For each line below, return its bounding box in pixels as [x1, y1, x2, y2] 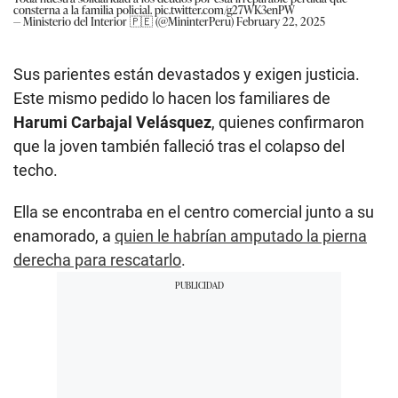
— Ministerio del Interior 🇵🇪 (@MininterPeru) [13, 12, 236, 29]
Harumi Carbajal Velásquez [13, 112, 211, 131]
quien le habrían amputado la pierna [115, 226, 367, 245]
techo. [13, 160, 58, 179]
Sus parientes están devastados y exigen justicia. [13, 64, 360, 84]
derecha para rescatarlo [13, 250, 181, 269]
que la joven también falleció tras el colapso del [13, 136, 345, 155]
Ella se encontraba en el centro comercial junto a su [13, 202, 374, 221]
